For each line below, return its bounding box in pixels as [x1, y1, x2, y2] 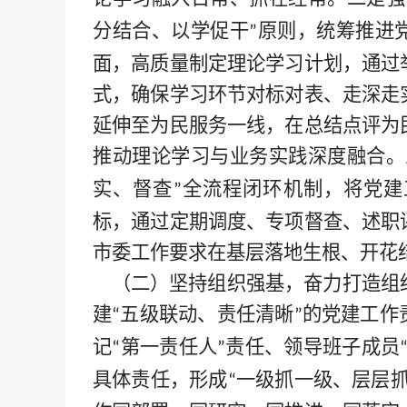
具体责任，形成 [93, 369, 228, 391]
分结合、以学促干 [93, 20, 249, 42]
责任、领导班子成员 [225, 336, 401, 358]
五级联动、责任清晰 [120, 303, 294, 325]
